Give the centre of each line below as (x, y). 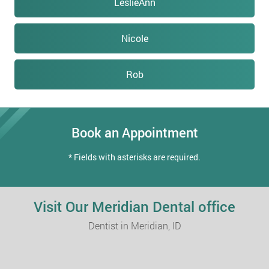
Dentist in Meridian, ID (134, 226)
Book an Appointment (134, 133)
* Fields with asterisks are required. (134, 157)
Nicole (134, 38)
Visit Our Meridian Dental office (134, 207)
